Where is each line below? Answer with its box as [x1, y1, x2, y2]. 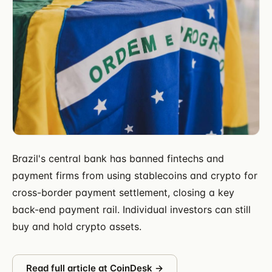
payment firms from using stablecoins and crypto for [12, 169, 257, 182]
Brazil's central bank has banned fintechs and [12, 152, 224, 165]
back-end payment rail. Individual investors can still [12, 203, 251, 216]
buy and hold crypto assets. [12, 220, 141, 233]
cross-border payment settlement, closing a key [12, 186, 234, 199]
